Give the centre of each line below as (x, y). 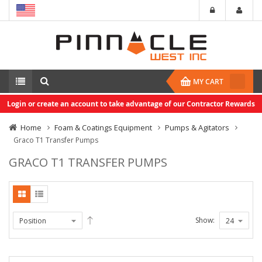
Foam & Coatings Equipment (103, 127)
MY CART (208, 82)
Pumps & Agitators (197, 127)
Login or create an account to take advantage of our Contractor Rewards (131, 104)
